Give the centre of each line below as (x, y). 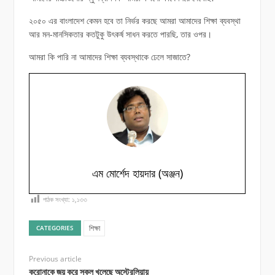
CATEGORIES (55, 228)
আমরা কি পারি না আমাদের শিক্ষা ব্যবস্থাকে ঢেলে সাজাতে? (109, 56)
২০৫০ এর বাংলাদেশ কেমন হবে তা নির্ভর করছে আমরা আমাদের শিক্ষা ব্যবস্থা (134, 20)
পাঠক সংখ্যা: (56, 199)
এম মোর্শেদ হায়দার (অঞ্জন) (137, 173)
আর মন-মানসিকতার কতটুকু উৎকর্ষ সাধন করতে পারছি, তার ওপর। (120, 34)
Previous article (55, 258)
